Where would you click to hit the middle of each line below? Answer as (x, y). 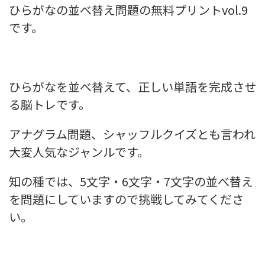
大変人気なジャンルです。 (79, 152)
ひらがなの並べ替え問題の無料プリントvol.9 (128, 10)
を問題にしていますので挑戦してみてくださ (126, 199)
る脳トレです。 (50, 104)
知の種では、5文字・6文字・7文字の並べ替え (131, 181)
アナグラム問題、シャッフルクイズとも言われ (132, 134)
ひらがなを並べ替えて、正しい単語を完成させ (132, 87)
